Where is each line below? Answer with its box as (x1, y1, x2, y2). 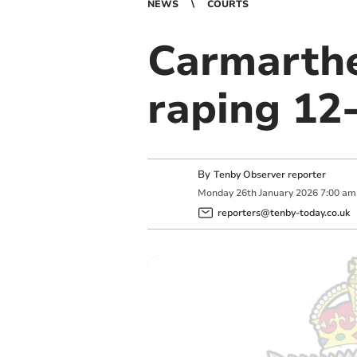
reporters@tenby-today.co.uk (217, 206, 350, 219)
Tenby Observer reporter (213, 168, 326, 181)
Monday (197, 186, 233, 200)
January (258, 186, 293, 200)
